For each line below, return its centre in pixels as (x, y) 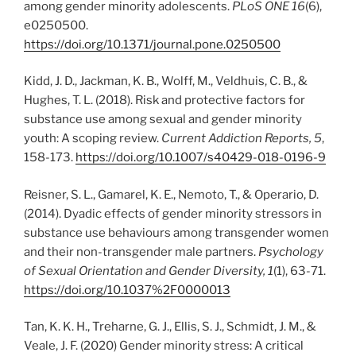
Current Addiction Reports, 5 (242, 138)
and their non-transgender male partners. (141, 252)
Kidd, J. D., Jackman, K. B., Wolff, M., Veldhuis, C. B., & (166, 81)
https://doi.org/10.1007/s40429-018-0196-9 (201, 157)
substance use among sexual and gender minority (163, 119)
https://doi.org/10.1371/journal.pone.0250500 (152, 44)
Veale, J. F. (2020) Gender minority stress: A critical (164, 346)
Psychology (291, 252)
